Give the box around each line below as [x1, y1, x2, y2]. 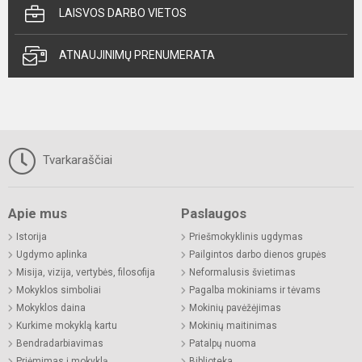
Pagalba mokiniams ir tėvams [189, 284, 321, 297]
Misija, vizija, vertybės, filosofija [16, 267, 155, 279]
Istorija [16, 231, 47, 243]
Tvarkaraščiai [40, 153, 112, 167]
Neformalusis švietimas [189, 267, 296, 279]
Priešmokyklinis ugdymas [189, 231, 303, 243]
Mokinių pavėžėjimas [189, 302, 281, 314]
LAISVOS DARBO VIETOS [59, 6, 187, 19]
